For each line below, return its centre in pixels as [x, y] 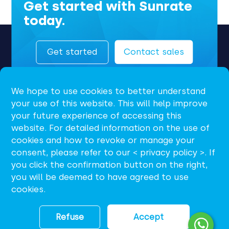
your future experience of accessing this [97, 116]
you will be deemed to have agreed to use [100, 177]
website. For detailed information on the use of [111, 128]
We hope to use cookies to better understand [109, 91]
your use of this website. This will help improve [110, 104]
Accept [149, 217]
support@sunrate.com [82, 184]
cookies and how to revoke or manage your [103, 140]
